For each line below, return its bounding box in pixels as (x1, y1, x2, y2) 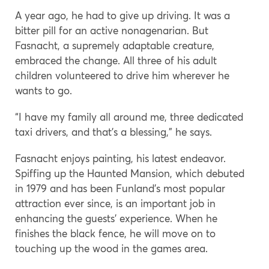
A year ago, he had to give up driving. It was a (15, 8, 230, 22)
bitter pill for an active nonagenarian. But (15, 23, 208, 37)
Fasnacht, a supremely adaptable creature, (15, 38, 214, 52)
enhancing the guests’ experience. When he (15, 211, 217, 225)
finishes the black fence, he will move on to (15, 226, 216, 240)
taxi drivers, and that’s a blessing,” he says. (15, 125, 212, 138)
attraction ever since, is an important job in (15, 196, 216, 210)
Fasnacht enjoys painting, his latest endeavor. (15, 151, 226, 165)
